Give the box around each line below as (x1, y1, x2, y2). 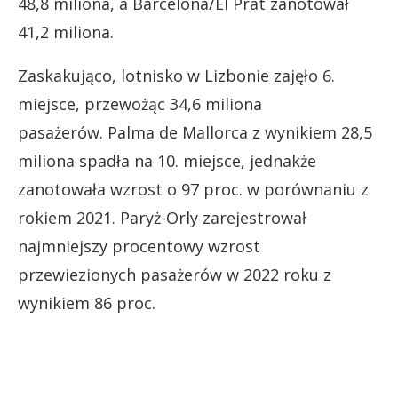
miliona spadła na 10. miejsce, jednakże (18, 150, 316, 172)
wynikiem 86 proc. (18, 292, 155, 314)
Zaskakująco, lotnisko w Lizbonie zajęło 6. (18, 65, 335, 87)
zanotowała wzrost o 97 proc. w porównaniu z (18, 179, 369, 201)
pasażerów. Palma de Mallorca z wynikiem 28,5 (18, 122, 372, 144)
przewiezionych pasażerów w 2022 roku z (18, 264, 331, 286)
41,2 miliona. (18, 21, 114, 44)
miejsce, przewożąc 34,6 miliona (18, 93, 262, 115)
